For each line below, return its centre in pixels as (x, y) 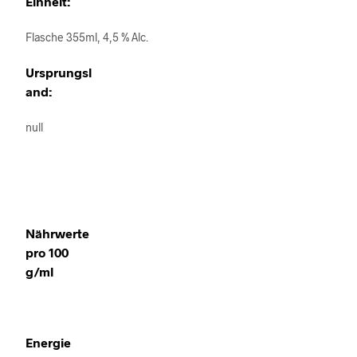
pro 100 (47, 252)
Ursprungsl (59, 72)
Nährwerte (57, 233)
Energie (48, 342)
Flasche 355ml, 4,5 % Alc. (87, 37)
